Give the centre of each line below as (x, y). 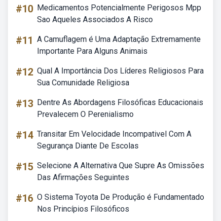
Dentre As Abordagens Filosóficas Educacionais (120, 102)
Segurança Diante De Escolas (88, 146)
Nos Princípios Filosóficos (83, 209)
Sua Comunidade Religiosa (83, 83)
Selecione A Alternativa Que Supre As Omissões (121, 166)
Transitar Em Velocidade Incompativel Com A (114, 134)
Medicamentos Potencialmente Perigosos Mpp (119, 8)
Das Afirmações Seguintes (83, 177)
